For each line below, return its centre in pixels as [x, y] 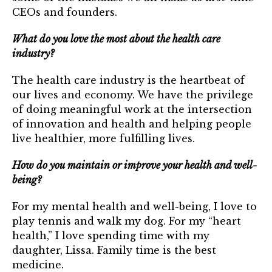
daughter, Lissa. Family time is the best [114, 250]
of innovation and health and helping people [132, 124]
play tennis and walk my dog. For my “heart [127, 221]
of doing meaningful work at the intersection [132, 110]
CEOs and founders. [65, 12]
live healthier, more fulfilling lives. [104, 139]
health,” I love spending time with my [111, 236]
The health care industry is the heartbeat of [128, 80]
